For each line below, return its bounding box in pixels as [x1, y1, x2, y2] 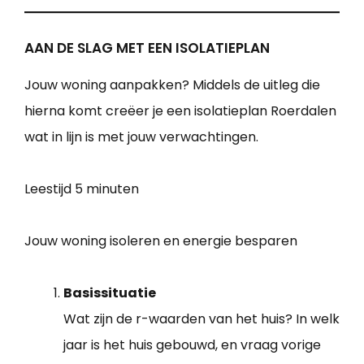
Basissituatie [63, 284, 156, 303]
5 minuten [75, 180, 139, 199]
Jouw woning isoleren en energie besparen [24, 232, 297, 251]
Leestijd [24, 180, 75, 199]
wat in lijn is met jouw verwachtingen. [24, 128, 258, 147]
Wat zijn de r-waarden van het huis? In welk [63, 310, 340, 329]
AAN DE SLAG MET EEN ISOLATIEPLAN [24, 38, 270, 58]
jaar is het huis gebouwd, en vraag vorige [63, 336, 321, 355]
